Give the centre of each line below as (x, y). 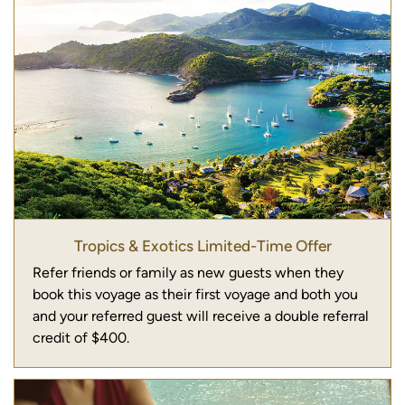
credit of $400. (81, 337)
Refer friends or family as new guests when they (188, 272)
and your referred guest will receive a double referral (201, 316)
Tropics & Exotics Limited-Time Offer (202, 245)
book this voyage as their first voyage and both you (195, 294)
